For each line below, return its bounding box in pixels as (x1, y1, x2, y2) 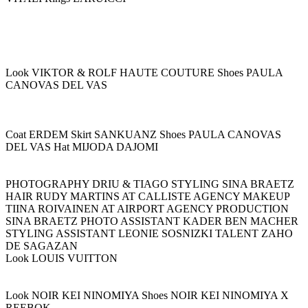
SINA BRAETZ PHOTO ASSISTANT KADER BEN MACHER (5, 215, 298, 227)
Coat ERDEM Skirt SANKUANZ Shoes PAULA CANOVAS (5, 129, 281, 140)
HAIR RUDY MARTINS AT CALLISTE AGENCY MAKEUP (5, 190, 289, 202)
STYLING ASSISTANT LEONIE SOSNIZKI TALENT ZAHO (5, 228, 293, 239)
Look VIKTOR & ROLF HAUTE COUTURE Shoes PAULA (5, 67, 283, 78)
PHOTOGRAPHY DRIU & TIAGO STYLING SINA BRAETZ (5, 178, 294, 190)
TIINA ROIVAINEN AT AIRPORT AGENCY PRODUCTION (5, 203, 289, 214)
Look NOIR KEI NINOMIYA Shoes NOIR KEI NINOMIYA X (5, 289, 289, 301)
